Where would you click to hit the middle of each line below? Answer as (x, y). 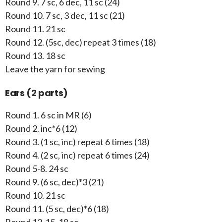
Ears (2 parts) (36, 93)
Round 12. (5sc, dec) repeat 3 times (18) (81, 42)
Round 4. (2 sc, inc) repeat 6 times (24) (77, 155)
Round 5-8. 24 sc (37, 168)
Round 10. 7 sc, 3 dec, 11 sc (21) (65, 15)
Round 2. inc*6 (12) (41, 128)
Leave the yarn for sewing (55, 69)
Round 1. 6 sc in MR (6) (48, 115)
